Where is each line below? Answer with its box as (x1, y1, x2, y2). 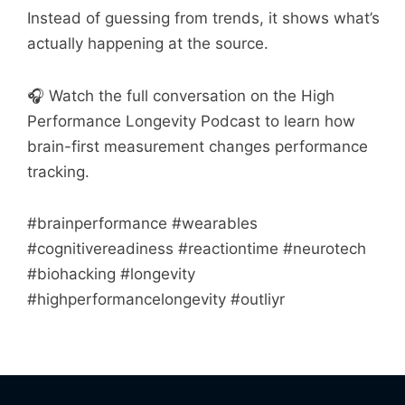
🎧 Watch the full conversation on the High (27, 86, 334, 105)
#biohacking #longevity (27, 265, 195, 284)
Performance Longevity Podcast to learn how (27, 111, 355, 130)
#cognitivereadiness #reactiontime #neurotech (27, 240, 366, 259)
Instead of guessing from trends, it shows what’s (27, 8, 380, 27)
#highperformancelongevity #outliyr (27, 290, 285, 309)
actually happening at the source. (27, 33, 268, 52)
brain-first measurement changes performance (27, 137, 368, 155)
